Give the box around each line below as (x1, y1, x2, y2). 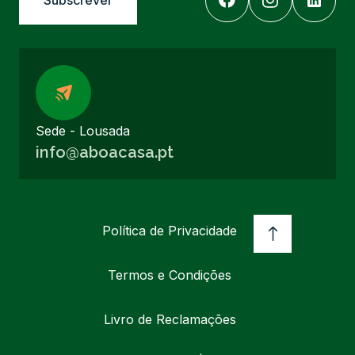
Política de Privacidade (102, 223, 237, 239)
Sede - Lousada (36, 123, 130, 139)
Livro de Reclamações (103, 311, 236, 328)
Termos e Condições (108, 267, 231, 284)
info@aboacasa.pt (36, 143, 174, 162)
